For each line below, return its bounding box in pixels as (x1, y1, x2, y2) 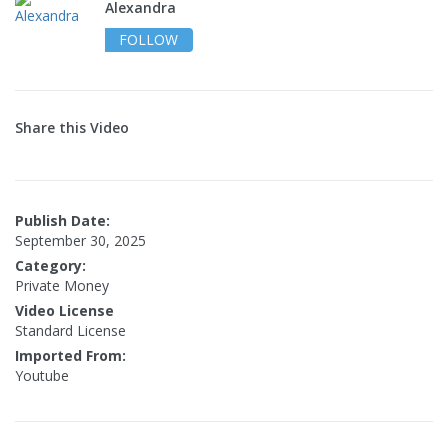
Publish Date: (15, 211, 110, 231)
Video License (15, 301, 114, 321)
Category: (15, 256, 86, 276)
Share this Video (15, 118, 129, 138)
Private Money (15, 276, 109, 296)
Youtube (15, 366, 69, 386)
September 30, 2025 (15, 231, 146, 251)
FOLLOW (119, 30, 178, 50)
